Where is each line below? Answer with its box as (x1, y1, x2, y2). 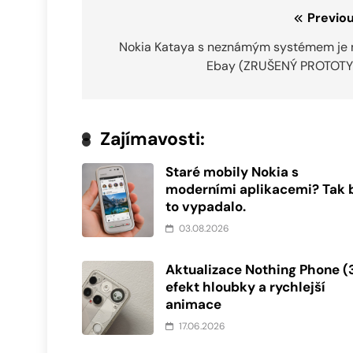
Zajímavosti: (100, 127, 205, 151)
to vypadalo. (165, 198, 247, 216)
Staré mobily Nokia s (165, 163, 299, 181)
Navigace (97, 9, 184, 35)
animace (165, 295, 222, 314)
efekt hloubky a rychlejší (165, 278, 326, 296)
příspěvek (97, 66, 188, 91)
